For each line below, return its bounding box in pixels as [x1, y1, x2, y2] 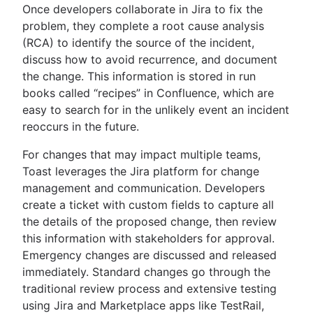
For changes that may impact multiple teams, [22, 147, 261, 161]
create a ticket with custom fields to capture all [22, 197, 274, 212]
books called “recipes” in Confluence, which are [22, 85, 274, 100]
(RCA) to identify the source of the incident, [22, 35, 254, 50]
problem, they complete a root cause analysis [22, 18, 264, 33]
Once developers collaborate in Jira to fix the [22, 1, 263, 16]
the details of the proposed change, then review [22, 214, 277, 228]
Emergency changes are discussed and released [22, 247, 277, 262]
